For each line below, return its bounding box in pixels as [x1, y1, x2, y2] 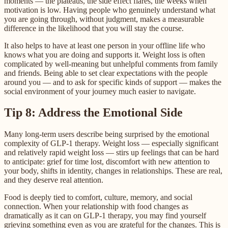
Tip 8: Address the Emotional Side [4, 106, 183, 120]
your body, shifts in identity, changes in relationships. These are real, [4, 166, 222, 176]
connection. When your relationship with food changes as [4, 202, 188, 211]
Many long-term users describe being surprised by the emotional [4, 130, 209, 139]
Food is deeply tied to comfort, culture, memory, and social [4, 193, 192, 202]
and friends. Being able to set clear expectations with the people [4, 68, 208, 77]
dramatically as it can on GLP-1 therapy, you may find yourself [4, 211, 206, 220]
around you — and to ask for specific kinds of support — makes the [4, 77, 221, 87]
